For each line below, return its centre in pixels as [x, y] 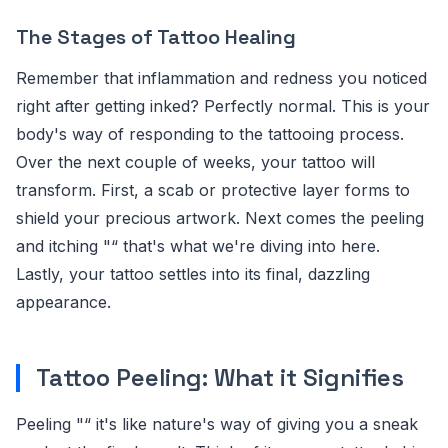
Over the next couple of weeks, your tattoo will [195, 161]
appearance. [63, 301]
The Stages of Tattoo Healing [156, 36]
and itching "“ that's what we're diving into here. [198, 245]
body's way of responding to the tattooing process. [210, 133]
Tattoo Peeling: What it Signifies [220, 377]
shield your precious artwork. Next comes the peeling [220, 217]
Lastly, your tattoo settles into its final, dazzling [193, 273]
